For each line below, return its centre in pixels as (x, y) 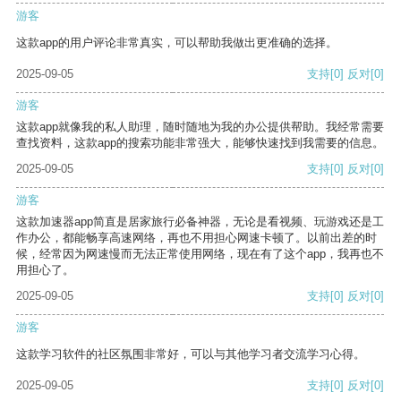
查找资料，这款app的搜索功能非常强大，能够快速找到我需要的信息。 (200, 143)
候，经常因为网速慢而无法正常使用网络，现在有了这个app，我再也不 (200, 254)
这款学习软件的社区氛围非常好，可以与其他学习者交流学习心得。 (191, 354)
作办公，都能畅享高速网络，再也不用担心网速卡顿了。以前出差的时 (196, 238)
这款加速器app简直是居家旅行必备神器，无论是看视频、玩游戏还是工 (200, 222)
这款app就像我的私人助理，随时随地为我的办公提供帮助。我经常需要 (200, 127)
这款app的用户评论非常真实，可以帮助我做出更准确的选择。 (177, 43)
